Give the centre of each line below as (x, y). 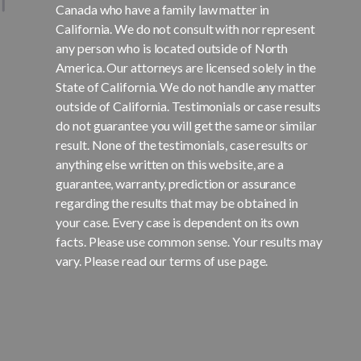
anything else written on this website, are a (170, 164)
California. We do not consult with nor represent (185, 29)
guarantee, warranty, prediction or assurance (176, 184)
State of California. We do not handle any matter (186, 87)
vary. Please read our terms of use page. (162, 261)
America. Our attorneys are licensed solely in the (186, 68)
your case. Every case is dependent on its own (177, 222)
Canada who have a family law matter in (162, 10)
